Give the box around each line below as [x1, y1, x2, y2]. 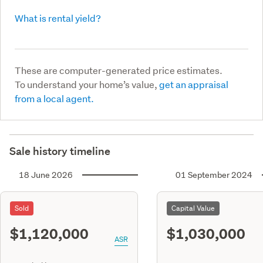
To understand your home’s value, [15, 77, 159, 90]
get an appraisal [159, 77, 228, 90]
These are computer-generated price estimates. [15, 63, 222, 76]
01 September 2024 [176, 169, 252, 180]
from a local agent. [15, 92, 94, 104]
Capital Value [171, 203, 215, 213]
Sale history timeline [9, 144, 110, 158]
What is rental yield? [15, 11, 101, 24]
